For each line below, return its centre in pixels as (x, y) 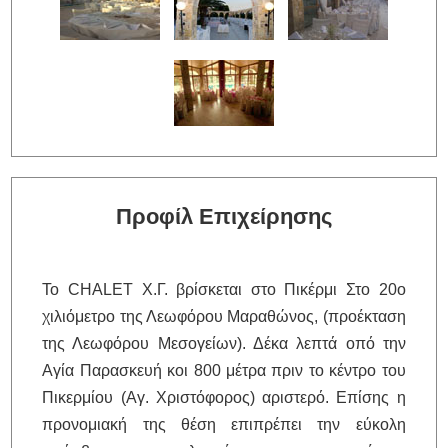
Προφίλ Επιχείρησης (224, 216)
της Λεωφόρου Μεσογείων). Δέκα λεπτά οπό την (224, 343)
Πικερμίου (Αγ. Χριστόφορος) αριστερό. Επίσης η (224, 397)
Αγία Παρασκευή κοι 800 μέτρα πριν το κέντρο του (224, 370)
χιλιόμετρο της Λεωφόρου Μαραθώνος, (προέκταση (224, 316)
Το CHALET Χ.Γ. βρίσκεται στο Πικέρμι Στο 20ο (224, 289)
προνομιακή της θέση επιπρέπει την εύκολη (224, 424)
